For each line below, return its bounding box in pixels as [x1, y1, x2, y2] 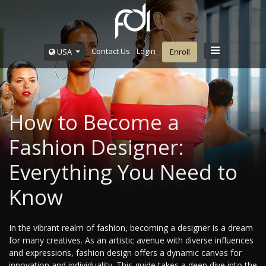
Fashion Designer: [9, 133, 184, 161]
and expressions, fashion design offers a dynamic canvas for [9, 247, 242, 259]
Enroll [169, 46, 190, 57]
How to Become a [9, 108, 179, 137]
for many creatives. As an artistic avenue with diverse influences [9, 235, 254, 246]
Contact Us [91, 46, 130, 57]
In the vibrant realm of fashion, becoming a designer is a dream [9, 222, 253, 234]
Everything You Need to [9, 158, 237, 186]
